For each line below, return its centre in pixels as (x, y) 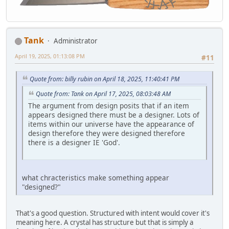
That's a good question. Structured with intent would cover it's (113, 213)
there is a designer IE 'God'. (74, 143)
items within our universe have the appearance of (111, 124)
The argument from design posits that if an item (109, 106)
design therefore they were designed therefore (107, 133)
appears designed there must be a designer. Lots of (114, 115)
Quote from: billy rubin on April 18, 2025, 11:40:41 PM (105, 79)
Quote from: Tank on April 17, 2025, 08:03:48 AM (103, 94)
